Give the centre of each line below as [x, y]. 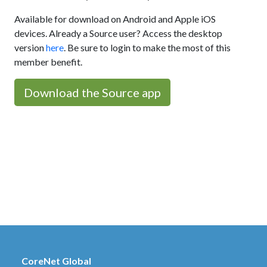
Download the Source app [92, 93]
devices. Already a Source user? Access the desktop [118, 33]
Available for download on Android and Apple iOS [115, 19]
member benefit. [48, 62]
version [30, 48]
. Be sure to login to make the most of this [147, 48]
